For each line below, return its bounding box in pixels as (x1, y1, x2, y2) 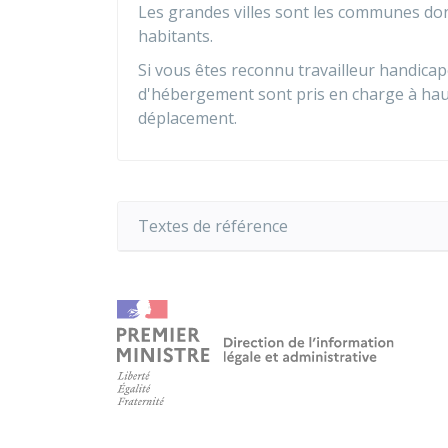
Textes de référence (138, 215, 288, 237)
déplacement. (138, 107, 237, 129)
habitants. (138, 25, 213, 47)
